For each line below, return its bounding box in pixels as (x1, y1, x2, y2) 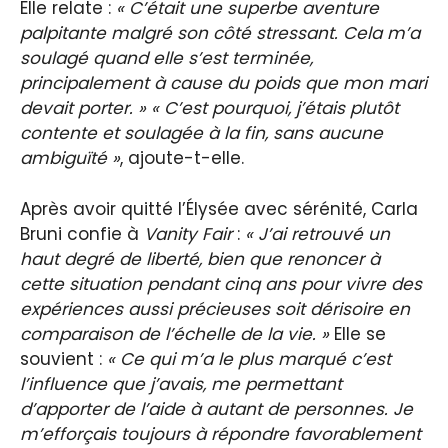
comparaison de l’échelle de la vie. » (20, 321, 329, 346)
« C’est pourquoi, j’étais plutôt (151, 96, 399, 121)
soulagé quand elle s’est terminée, (20, 46, 313, 71)
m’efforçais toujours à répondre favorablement (20, 421, 421, 446)
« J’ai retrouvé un (245, 221, 390, 246)
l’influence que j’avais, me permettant (20, 371, 342, 396)
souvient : (20, 346, 107, 371)
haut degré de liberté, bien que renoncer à (20, 246, 380, 271)
